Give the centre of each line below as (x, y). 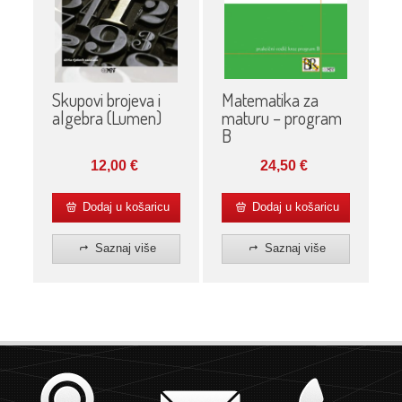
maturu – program (281, 118)
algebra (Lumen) (106, 118)
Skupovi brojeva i (106, 100)
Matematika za (270, 100)
